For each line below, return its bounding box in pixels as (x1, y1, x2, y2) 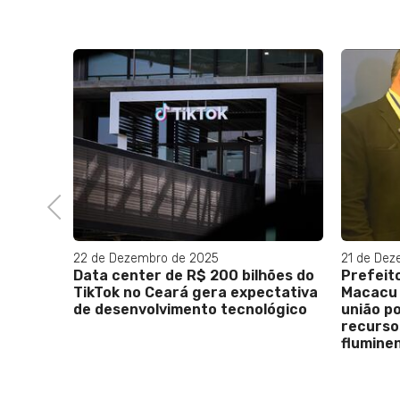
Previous (46, 198, 92, 212)
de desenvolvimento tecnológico (73, 301, 307, 318)
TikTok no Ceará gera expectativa (73, 284, 318, 301)
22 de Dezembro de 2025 (73, 251, 219, 266)
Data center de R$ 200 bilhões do (73, 267, 314, 284)
